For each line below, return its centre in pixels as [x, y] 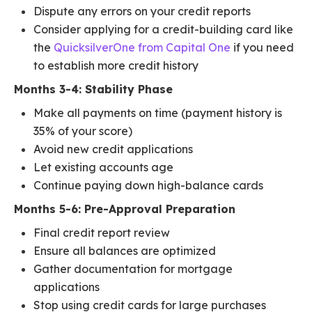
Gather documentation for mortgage [133, 269]
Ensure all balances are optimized [125, 251]
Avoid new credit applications [113, 149]
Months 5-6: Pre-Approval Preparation [125, 209]
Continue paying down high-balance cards [148, 186]
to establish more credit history [116, 66]
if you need [262, 48]
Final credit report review [102, 233]
